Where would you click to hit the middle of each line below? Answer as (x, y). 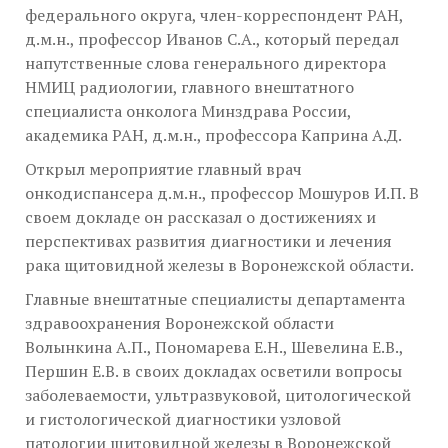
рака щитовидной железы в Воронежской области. (219, 265)
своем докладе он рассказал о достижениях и (200, 217)
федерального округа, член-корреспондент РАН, (214, 15)
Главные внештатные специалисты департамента (215, 299)
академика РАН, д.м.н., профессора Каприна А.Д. (213, 135)
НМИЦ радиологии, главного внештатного (189, 87)
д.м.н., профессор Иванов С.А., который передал (212, 39)
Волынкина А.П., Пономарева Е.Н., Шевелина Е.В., (214, 347)
